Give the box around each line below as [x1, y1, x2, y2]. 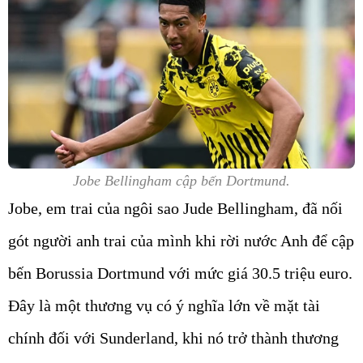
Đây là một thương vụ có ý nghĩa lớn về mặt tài [8, 297, 320, 315]
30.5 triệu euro [252, 264, 348, 283]
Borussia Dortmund [36, 264, 164, 283]
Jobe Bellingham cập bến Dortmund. [73, 173, 290, 190]
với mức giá [164, 264, 252, 283]
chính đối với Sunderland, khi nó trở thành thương [8, 329, 339, 348]
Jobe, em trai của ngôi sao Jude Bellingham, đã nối [8, 199, 343, 218]
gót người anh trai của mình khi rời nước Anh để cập [8, 232, 354, 250]
